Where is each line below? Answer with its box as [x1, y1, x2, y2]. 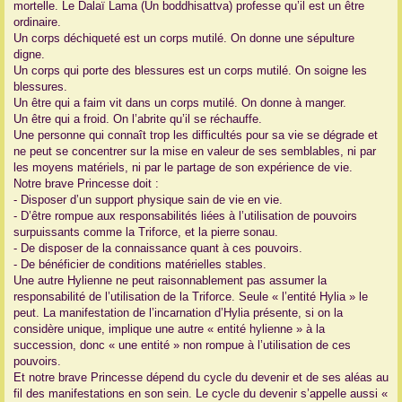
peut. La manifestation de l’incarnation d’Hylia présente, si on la [13, 306, 343, 320]
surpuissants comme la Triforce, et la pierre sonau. [13, 225, 278, 240]
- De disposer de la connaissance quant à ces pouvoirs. [13, 241, 302, 256]
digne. [13, 48, 45, 62]
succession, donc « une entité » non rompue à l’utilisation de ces [13, 338, 351, 353]
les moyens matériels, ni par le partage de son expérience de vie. [13, 161, 353, 175]
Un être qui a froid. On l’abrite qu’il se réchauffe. [13, 112, 262, 127]
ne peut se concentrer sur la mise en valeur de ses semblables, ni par [13, 144, 376, 159]
